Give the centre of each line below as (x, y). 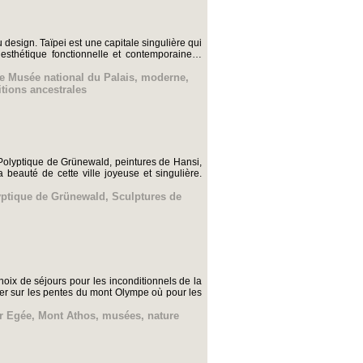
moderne (163, 78)
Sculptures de (147, 197)
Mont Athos (67, 316)
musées (122, 316)
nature (163, 316)
